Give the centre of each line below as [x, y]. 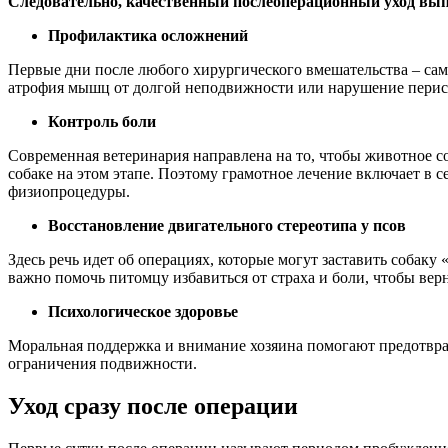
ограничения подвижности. [102, 364]
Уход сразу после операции [153, 406]
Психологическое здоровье [143, 312]
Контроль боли [102, 122]
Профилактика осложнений [148, 36]
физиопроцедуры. [69, 192]
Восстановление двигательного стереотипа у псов [227, 226]
